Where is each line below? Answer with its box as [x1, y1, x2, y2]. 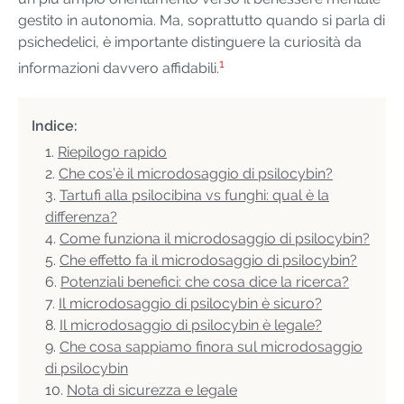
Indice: [32, 117, 78, 135]
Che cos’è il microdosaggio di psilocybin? [59, 165, 333, 183]
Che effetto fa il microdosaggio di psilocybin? [60, 252, 357, 270]
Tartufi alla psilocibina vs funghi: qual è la [60, 187, 329, 205]
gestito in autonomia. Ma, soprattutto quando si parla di [18, 11, 385, 29]
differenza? [45, 208, 117, 226]
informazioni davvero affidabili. [18, 60, 219, 78]
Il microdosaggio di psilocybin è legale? [60, 317, 322, 335]
